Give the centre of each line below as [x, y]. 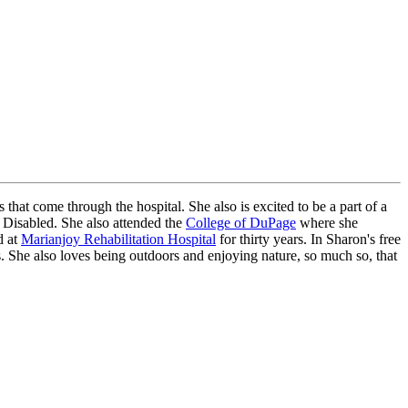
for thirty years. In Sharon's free [308, 239]
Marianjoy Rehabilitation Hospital [118, 239]
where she [327, 222]
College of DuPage [241, 222]
